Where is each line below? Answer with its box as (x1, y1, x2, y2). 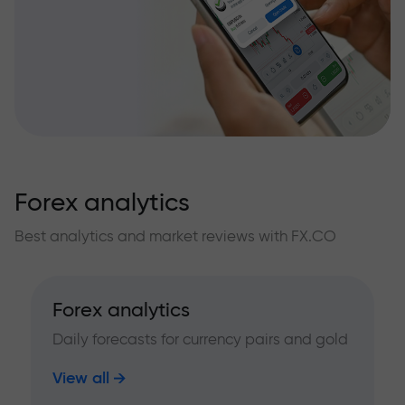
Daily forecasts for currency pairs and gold (52, 331, 348, 347)
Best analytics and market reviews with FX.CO (14, 228, 336, 244)
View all (52, 370, 109, 387)
